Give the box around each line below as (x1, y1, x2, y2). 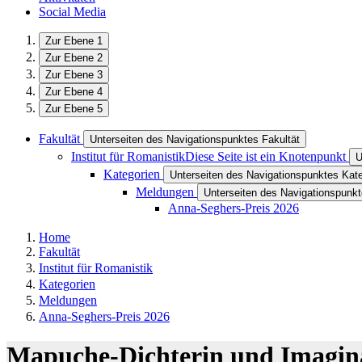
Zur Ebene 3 (45, 69, 103, 81)
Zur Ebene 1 (45, 35, 103, 47)
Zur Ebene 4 (45, 86, 103, 98)
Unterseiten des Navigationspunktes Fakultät (90, 133, 300, 145)
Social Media (39, 5, 106, 19)
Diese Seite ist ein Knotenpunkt (185, 149, 346, 163)
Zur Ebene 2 (45, 52, 103, 64)
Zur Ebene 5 (45, 103, 103, 115)
